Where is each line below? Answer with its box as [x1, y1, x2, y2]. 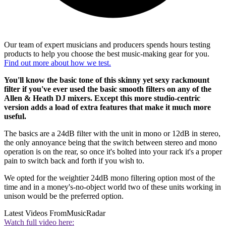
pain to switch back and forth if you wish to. [4, 156, 144, 165]
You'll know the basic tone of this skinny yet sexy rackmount [4, 76, 209, 85]
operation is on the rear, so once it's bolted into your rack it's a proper [4, 147, 222, 156]
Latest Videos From [4, 209, 67, 218]
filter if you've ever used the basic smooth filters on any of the [4, 85, 211, 94]
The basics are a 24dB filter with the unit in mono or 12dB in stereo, [4, 129, 220, 138]
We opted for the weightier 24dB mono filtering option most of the [4, 174, 215, 183]
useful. [4, 112, 26, 121]
